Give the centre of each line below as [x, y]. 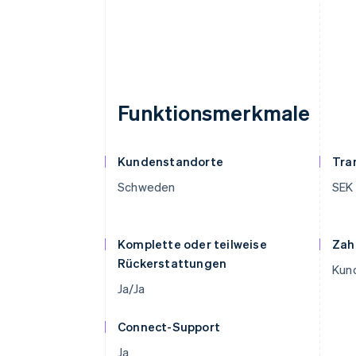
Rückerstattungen [172, 263]
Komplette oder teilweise [192, 244]
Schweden [147, 187]
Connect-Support [169, 327]
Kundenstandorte [170, 161]
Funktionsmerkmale [214, 112]
